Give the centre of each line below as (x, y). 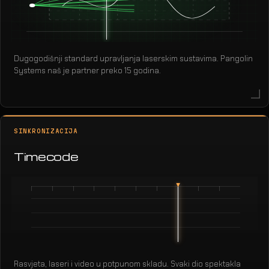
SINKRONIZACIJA (46, 131)
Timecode (46, 156)
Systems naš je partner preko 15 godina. (87, 70)
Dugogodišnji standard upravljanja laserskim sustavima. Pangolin (133, 58)
